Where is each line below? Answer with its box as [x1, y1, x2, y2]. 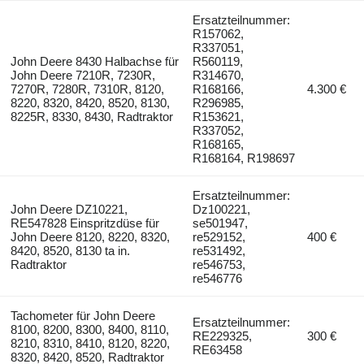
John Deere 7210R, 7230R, [10, 67, 155, 82]
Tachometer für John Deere [10, 308, 155, 323]
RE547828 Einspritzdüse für [10, 215, 159, 230]
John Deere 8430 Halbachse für [10, 54, 179, 68]
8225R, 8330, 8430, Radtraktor [10, 109, 173, 123]
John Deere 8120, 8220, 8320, [10, 229, 170, 244]
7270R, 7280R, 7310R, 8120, [10, 81, 164, 96]
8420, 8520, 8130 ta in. [10, 243, 130, 258]
